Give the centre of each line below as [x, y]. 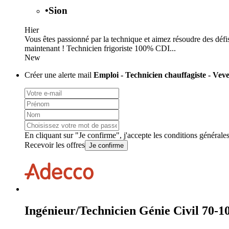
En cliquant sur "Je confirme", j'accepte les [94, 135]
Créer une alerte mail [59, 75]
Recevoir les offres [55, 145]
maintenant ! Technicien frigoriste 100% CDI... [100, 49]
